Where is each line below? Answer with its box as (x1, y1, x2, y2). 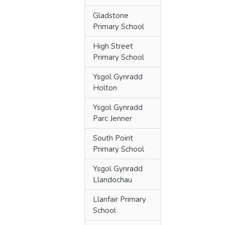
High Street (93, 41, 133, 51)
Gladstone (93, 11, 129, 21)
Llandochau (93, 175, 132, 185)
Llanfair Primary (93, 194, 146, 204)
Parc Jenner (93, 114, 132, 124)
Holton (93, 83, 117, 93)
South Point (93, 133, 133, 143)
